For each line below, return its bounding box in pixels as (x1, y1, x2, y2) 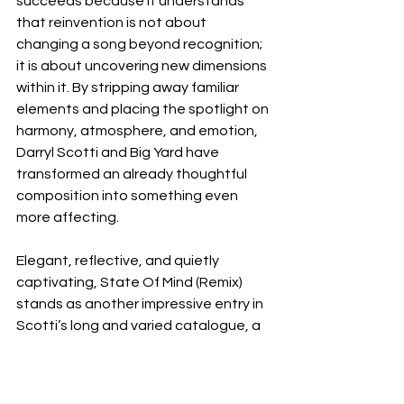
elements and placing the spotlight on (16, 101, 271, 116)
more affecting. (16, 209, 119, 225)
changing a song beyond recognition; (16, 36, 265, 51)
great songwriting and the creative (16, 361, 251, 376)
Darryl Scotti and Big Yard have (16, 144, 222, 160)
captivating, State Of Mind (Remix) (16, 274, 245, 289)
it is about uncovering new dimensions (16, 58, 270, 73)
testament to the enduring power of (16, 339, 260, 354)
